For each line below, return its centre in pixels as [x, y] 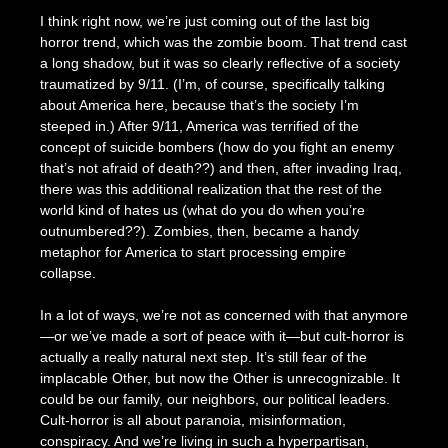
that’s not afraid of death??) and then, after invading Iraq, [220, 167]
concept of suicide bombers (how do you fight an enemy [216, 146]
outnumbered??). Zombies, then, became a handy [199, 230]
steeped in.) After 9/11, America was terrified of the [199, 125]
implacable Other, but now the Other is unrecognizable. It [219, 377]
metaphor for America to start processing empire [192, 251]
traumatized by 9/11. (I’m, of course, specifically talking [212, 83]
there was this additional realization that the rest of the [210, 188]
